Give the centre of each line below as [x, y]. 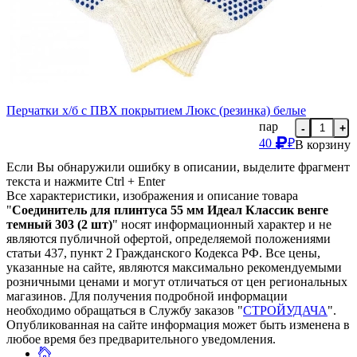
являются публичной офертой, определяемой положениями [169, 239]
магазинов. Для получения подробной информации [147, 296]
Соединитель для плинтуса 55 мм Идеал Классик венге [170, 210]
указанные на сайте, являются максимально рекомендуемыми [174, 268]
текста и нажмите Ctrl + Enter [86, 182]
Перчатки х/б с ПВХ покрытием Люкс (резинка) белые [156, 111]
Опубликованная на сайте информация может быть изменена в [178, 325]
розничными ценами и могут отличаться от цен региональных [177, 282]
